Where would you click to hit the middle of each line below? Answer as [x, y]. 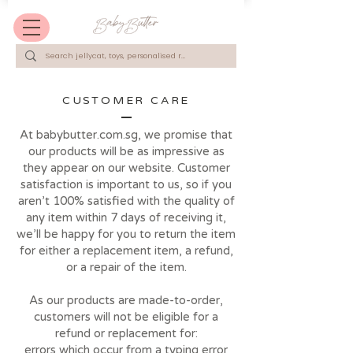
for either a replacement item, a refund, [126, 251]
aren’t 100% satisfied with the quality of [126, 201]
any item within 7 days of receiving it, [126, 217]
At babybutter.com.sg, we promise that [126, 135]
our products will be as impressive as [126, 151]
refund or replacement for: [126, 333]
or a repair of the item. [126, 267]
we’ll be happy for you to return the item [126, 234]
